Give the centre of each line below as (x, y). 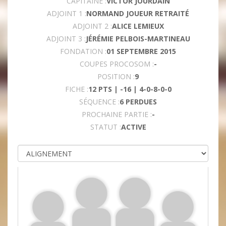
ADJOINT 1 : (67, 14)
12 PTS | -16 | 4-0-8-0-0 (130, 89)
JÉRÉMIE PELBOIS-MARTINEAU (138, 39)
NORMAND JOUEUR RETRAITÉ (138, 14)
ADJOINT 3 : (66, 39)
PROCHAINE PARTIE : (117, 115)
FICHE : (76, 89)
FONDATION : (83, 51)
